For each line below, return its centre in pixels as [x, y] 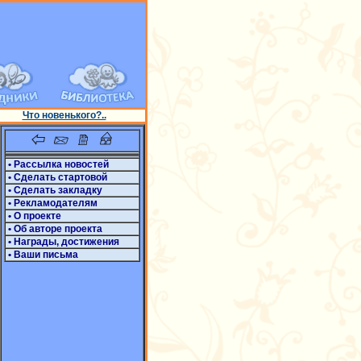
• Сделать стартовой [56, 177]
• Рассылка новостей [57, 164]
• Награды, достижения [62, 242]
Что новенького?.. [64, 115]
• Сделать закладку [54, 190]
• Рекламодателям [51, 203]
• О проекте [33, 216]
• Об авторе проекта [54, 229]
